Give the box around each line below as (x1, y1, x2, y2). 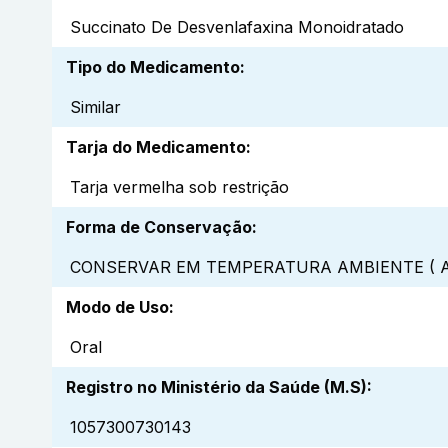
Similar (70, 97, 121, 118)
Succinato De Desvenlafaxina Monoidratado (70, 17, 404, 38)
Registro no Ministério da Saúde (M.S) (66, 377, 367, 398)
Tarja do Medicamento (66, 137, 246, 158)
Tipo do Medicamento (66, 57, 240, 78)
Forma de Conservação (66, 217, 252, 238)
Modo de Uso (66, 297, 169, 318)
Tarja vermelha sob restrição (70, 177, 289, 198)
